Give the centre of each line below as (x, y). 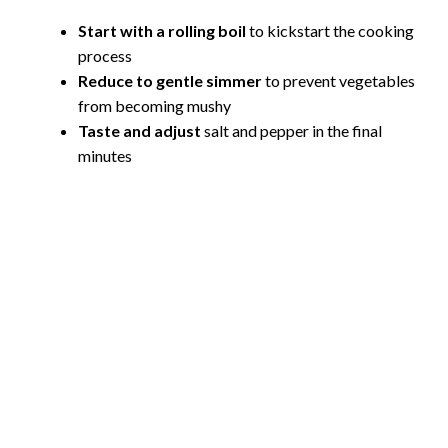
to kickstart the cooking (330, 30)
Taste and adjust (139, 130)
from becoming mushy (154, 105)
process (105, 55)
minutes (105, 155)
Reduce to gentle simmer (170, 80)
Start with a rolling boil (162, 30)
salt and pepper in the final (291, 130)
